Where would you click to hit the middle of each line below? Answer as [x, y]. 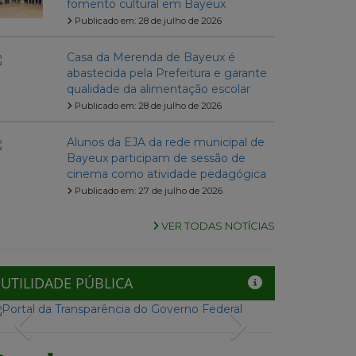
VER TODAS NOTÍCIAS [217, 226]
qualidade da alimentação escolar [158, 89]
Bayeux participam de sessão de [156, 159]
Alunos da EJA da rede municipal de [165, 143]
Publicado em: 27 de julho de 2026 [147, 191]
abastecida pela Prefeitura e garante [166, 74]
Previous [68, 319]
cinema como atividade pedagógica [166, 174]
